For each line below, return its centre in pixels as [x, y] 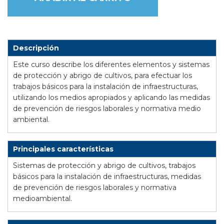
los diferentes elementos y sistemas [145, 65]
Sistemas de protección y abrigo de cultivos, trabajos [104, 166]
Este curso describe [47, 65]
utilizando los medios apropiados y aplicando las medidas [111, 98]
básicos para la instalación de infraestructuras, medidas [107, 177]
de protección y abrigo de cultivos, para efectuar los [102, 76]
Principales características [63, 149]
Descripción [36, 48]
